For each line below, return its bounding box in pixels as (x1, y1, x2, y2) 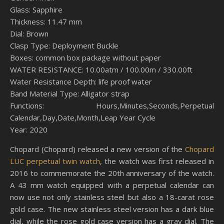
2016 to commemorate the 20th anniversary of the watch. (10, 168, 214, 178)
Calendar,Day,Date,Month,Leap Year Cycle (10, 112, 155, 122)
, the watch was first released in (100, 156, 214, 166)
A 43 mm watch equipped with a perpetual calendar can (10, 180, 214, 190)
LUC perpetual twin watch (10, 156, 100, 166)
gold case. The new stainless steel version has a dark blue (10, 204, 214, 214)
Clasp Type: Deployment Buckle (10, 40, 118, 50)
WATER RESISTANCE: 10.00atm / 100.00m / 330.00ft (10, 64, 192, 74)
